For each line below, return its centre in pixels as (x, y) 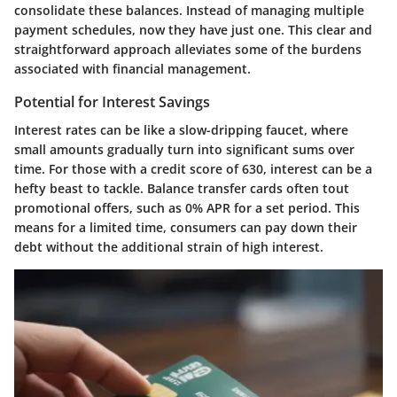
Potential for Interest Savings (112, 102)
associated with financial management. (132, 69)
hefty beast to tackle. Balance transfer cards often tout (182, 189)
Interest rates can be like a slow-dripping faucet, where (181, 130)
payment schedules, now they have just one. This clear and (193, 30)
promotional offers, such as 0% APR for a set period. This (187, 208)
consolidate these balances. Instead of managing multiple (189, 10)
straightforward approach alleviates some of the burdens (188, 49)
